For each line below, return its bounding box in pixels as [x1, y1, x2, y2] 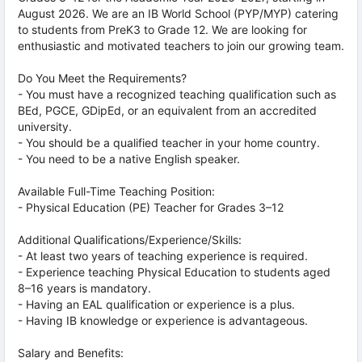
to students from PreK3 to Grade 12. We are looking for [18, 23, 307, 36]
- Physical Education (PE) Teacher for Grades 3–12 [18, 200, 284, 214]
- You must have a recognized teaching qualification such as [18, 87, 336, 101]
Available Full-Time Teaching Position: [18, 184, 215, 198]
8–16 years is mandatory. [18, 281, 151, 295]
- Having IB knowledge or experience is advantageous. [18, 314, 308, 327]
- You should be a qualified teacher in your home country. [18, 136, 320, 149]
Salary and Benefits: [18, 346, 124, 360]
